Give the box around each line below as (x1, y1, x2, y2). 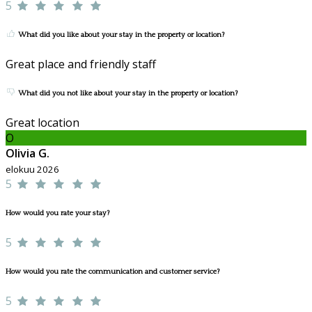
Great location (6, 114, 79, 130)
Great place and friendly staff (6, 56, 156, 72)
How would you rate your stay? (6, 208, 109, 217)
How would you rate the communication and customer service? (6, 267, 219, 276)
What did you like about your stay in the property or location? (16, 30, 224, 39)
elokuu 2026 (6, 162, 59, 175)
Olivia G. (6, 145, 49, 161)
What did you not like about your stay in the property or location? (16, 88, 237, 97)
